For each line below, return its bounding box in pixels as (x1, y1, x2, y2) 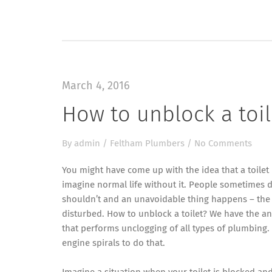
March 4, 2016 (62, 81, 130, 92)
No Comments (194, 139, 252, 148)
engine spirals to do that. (62, 239, 165, 248)
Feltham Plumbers (110, 139, 185, 148)
